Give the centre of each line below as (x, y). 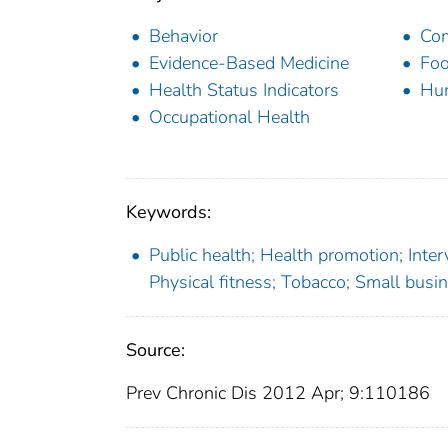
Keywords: (168, 212)
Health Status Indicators (244, 90)
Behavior (183, 36)
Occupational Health (229, 117)
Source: (155, 350)
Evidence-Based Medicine (249, 63)
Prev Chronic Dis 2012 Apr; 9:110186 (278, 393)
